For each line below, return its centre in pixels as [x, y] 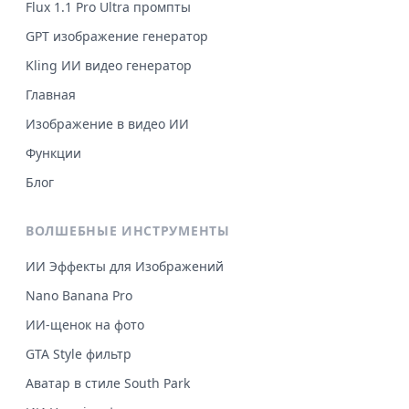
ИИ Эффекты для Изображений [125, 266]
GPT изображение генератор [117, 36]
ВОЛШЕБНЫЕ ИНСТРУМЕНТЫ [128, 230]
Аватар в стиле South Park [108, 383]
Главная [51, 94]
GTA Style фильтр [79, 353]
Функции [53, 152]
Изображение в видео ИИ [107, 123]
